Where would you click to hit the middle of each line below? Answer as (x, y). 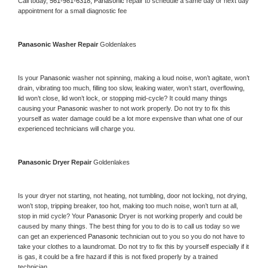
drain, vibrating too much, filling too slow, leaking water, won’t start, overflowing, (131, 88)
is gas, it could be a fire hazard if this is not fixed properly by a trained (118, 256)
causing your (38, 108)
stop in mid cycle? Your (52, 216)
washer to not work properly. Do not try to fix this (160, 108)
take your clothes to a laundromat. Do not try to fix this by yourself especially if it (133, 246)
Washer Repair (76, 44)
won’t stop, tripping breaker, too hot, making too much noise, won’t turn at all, (128, 205)
